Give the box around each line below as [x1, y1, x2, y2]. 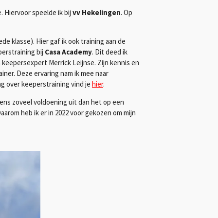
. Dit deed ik [92, 47, 127, 56]
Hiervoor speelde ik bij [4, 7, 73, 17]
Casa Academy [45, 47, 92, 56]
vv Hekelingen [73, 7, 121, 17]
